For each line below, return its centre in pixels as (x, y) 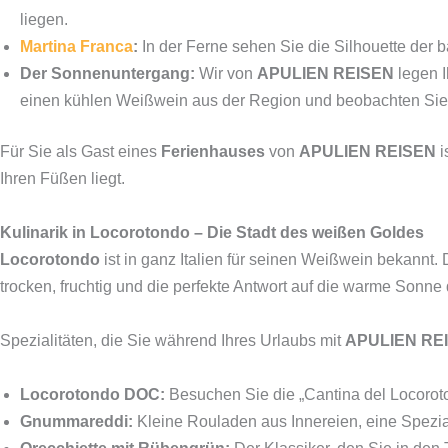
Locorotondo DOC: (92, 394)
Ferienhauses (213, 151)
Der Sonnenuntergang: (107, 73)
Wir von (226, 73)
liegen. (44, 19)
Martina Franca (76, 46)
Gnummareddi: (76, 421)
